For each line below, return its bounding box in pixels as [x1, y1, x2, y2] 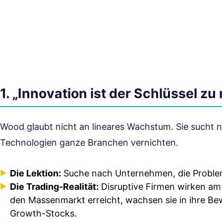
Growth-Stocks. [10, 208, 77, 219]
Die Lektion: [10, 168, 61, 179]
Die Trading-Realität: [10, 181, 99, 192]
